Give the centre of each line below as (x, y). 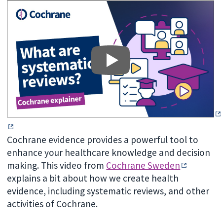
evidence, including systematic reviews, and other (108, 191)
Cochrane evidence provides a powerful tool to (103, 139)
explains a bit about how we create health (93, 178)
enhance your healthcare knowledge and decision (109, 152)
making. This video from (57, 165)
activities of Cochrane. (54, 203)
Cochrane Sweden (143, 165)
